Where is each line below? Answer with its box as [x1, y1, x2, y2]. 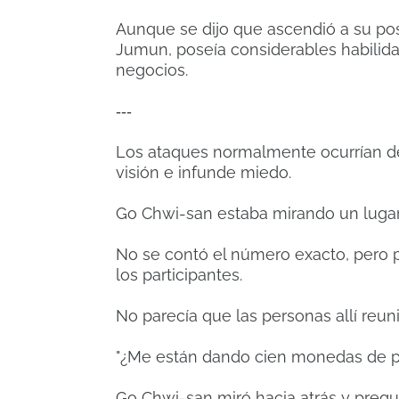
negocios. [116, 61, 188, 80]
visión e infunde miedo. [116, 163, 291, 183]
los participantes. [116, 265, 242, 285]
